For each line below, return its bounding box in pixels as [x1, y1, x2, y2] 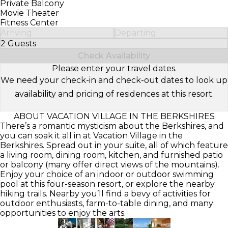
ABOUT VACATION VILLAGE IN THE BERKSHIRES [13, 111, 215, 121]
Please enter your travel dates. [51, 63, 177, 73]
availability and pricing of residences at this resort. [14, 89, 214, 99]
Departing [115, 27, 156, 38]
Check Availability [78, 50, 150, 61]
